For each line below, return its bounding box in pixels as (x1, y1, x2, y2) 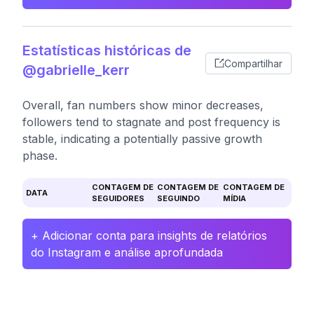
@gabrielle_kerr (22, 62, 130, 78)
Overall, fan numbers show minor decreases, (22, 98, 264, 112)
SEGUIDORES (91, 193, 144, 203)
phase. (22, 149, 57, 163)
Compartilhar (224, 57, 282, 69)
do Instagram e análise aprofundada (31, 245, 223, 259)
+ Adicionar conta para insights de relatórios (31, 228, 267, 243)
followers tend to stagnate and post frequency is (22, 115, 280, 129)
